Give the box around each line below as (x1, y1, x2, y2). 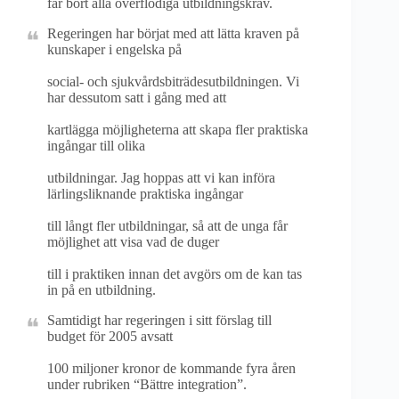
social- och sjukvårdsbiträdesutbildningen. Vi (47, 74, 299, 89)
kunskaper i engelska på (47, 42, 182, 57)
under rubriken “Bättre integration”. (47, 377, 247, 392)
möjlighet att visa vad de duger (47, 234, 219, 249)
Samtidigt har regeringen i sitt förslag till (47, 313, 272, 328)
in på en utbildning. (47, 282, 156, 297)
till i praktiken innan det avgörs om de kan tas (47, 266, 302, 281)
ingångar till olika (47, 138, 145, 153)
